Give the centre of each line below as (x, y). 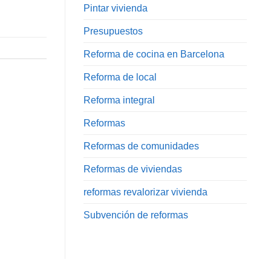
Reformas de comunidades (141, 146)
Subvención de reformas (136, 215)
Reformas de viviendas (133, 169)
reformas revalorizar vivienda (145, 192)
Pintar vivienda (116, 8)
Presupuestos (113, 31)
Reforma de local (120, 77)
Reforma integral (119, 100)
